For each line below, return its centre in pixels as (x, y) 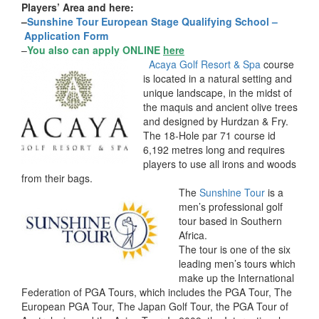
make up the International (236, 278)
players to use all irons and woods (220, 164)
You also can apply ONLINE (95, 50)
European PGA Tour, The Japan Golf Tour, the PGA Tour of (155, 306)
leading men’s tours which (237, 263)
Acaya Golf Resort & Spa (205, 64)
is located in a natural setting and (218, 78)
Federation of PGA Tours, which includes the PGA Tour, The (157, 292)
